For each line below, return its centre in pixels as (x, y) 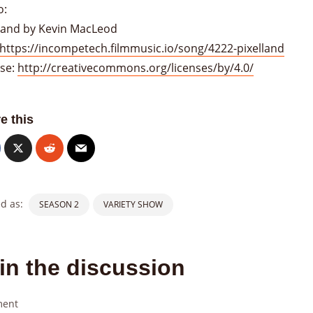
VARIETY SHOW (133, 204)
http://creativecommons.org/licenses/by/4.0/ (136, 67)
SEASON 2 (59, 204)
